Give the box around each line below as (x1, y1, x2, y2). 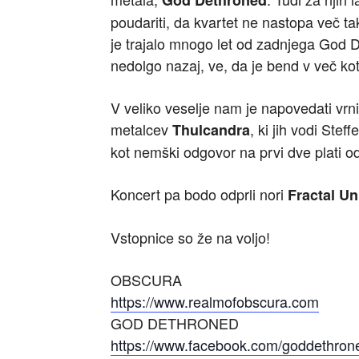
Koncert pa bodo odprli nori (111, 184, 284, 205)
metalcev (111, 119, 172, 140)
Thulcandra (172, 119, 250, 141)
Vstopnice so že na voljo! (111, 227, 270, 248)
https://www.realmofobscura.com (111, 291, 319, 313)
